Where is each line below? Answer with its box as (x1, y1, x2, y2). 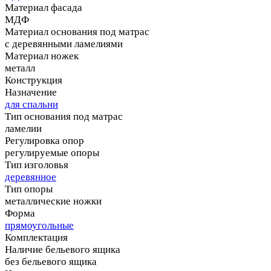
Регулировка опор (5, 134, 84, 146)
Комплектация (5, 231, 68, 243)
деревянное (5, 171, 56, 183)
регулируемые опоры (5, 146, 99, 158)
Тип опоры (5, 183, 53, 195)
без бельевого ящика (5, 255, 97, 267)
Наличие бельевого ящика (5, 243, 120, 255)
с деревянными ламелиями (5, 38, 123, 50)
